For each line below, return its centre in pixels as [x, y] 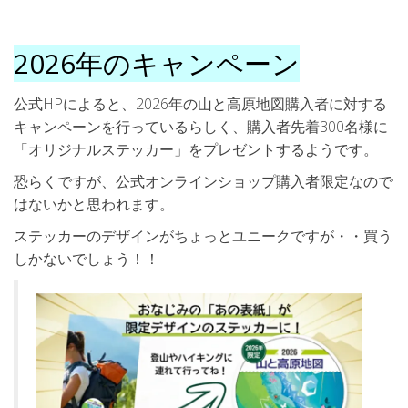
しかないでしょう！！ [87, 259]
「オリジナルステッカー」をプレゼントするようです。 [196, 150]
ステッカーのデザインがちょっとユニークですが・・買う [203, 236]
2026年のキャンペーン [157, 64]
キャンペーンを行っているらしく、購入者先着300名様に [201, 127]
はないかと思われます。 [94, 204]
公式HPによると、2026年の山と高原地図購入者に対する [200, 104]
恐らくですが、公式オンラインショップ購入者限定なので [203, 182]
